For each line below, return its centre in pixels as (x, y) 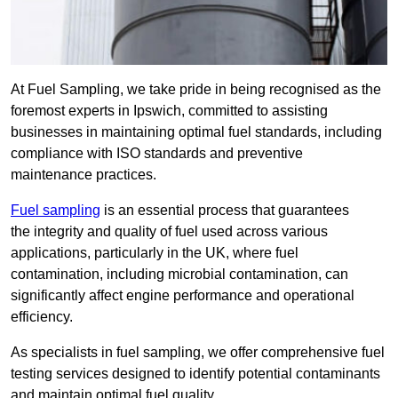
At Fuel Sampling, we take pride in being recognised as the (196, 90)
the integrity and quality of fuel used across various (169, 232)
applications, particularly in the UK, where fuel (155, 253)
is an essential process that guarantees (225, 211)
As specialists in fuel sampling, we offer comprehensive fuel (198, 353)
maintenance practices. (84, 175)
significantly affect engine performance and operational (183, 296)
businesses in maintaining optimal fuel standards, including (196, 132)
